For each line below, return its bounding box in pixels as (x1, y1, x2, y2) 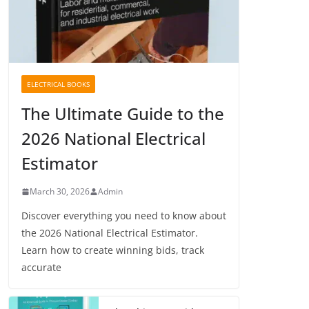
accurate (21, 261, 61, 275)
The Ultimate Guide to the (21, 102, 224, 126)
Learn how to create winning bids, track (21, 243, 204, 257)
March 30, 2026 (30, 186, 90, 198)
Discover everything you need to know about (21, 209, 226, 223)
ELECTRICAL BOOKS (27, 79, 90, 90)
